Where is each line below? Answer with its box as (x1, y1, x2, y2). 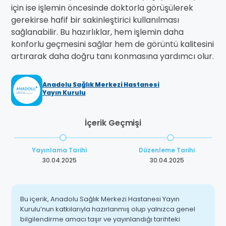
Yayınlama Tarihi (32, 146, 87, 155)
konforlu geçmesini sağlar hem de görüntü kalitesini (11, 38, 214, 50)
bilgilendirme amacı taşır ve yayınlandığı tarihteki (20, 214, 180, 224)
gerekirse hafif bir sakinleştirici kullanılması (11, 14, 179, 26)
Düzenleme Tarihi (139, 146, 195, 155)
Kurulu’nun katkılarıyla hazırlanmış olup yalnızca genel (20, 204, 195, 214)
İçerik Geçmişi (85, 117, 141, 129)
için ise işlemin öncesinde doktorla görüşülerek (11, 2, 193, 14)
